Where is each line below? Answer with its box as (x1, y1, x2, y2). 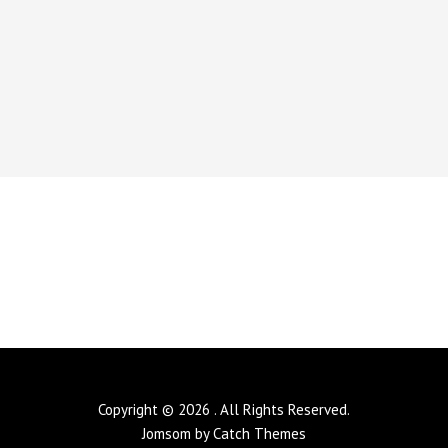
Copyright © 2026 (98, 400, 214, 419)
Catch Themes (213, 424, 306, 443)
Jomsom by (142, 424, 213, 443)
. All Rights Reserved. (214, 400, 350, 419)
